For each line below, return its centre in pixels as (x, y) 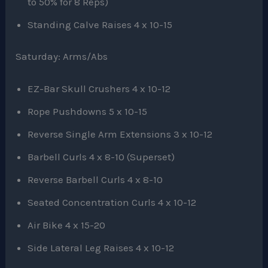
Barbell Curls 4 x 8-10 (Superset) (101, 156)
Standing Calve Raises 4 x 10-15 (100, 24)
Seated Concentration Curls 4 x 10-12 (112, 202)
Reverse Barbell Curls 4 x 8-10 (95, 179)
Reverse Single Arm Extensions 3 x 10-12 (120, 134)
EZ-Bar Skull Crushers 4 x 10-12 (99, 88)
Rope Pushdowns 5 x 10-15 (88, 111)
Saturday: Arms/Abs (62, 57)
